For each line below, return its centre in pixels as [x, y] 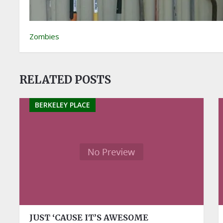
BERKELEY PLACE [63, 105]
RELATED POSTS [65, 80]
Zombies [45, 36]
